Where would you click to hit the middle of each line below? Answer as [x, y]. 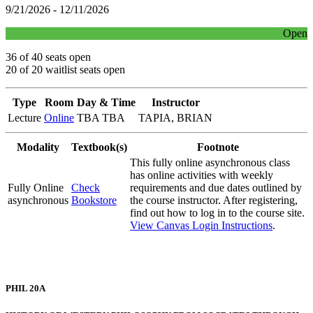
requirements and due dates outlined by [216, 188]
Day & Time [106, 103]
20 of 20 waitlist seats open [65, 70]
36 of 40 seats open [48, 57]
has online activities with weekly [202, 175]
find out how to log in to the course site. [217, 213]
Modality [38, 147]
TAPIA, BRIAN [175, 118]
